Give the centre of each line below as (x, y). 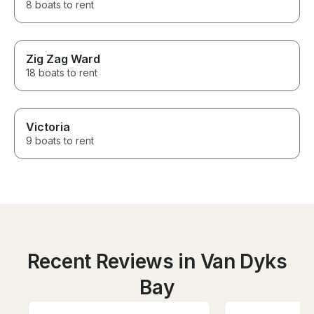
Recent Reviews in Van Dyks (157, 262)
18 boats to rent (62, 73)
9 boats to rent (60, 141)
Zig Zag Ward (63, 59)
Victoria (48, 127)
